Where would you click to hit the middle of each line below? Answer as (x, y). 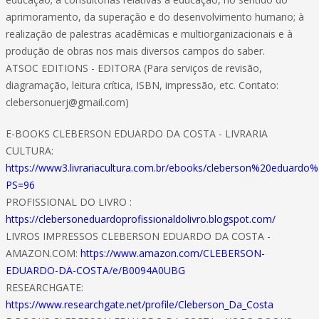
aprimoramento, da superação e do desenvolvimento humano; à (155, 17)
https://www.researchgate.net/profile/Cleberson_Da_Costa (140, 304)
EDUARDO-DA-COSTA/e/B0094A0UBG (95, 270)
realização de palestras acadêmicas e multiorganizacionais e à (149, 34)
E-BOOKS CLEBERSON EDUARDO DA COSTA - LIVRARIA (137, 134)
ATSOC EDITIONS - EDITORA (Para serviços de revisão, (134, 68)
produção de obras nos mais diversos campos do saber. (135, 51)
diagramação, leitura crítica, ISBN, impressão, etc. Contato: (142, 85)
